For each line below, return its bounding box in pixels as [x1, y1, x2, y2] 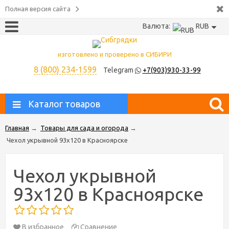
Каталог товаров [28, 98, 100, 109]
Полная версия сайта [5, 5, 71, 12]
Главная [5, 124, 29, 131]
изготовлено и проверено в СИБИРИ [57, 50, 172, 58]
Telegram [103, 65, 135, 74]
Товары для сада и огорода [40, 124, 128, 131]
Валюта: [143, 22, 170, 31]
